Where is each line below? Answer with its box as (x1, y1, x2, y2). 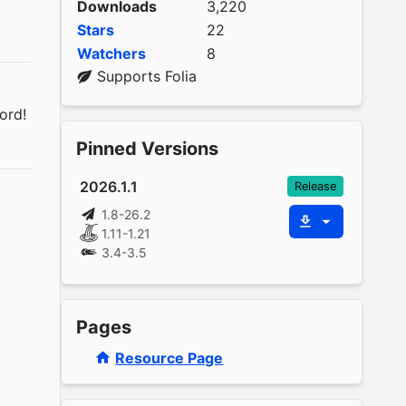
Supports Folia (97, 67, 198, 85)
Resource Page (115, 348, 224, 367)
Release (295, 179, 336, 193)
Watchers (77, 44, 147, 63)
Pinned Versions (76, 137, 219, 159)
